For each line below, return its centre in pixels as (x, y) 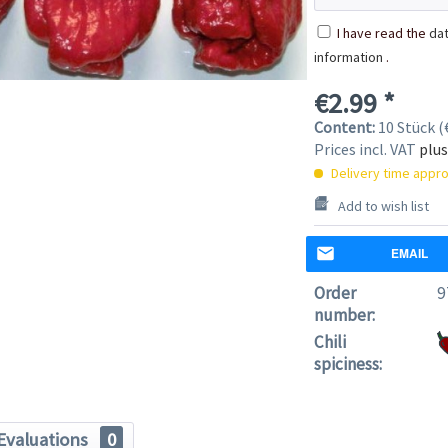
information (348, 56)
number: (344, 314)
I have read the (382, 32)
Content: (345, 126)
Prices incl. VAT (366, 148)
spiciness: (347, 363)
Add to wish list (383, 205)
